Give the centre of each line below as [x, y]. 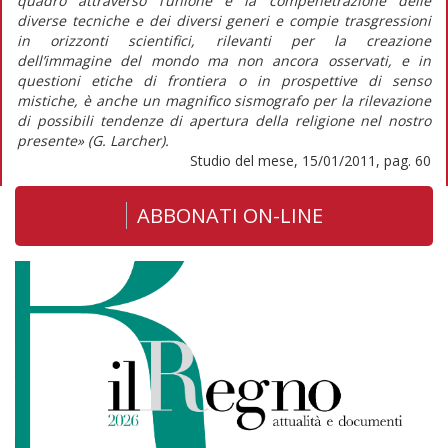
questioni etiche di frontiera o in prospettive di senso [224, 80]
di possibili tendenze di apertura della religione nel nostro [224, 120]
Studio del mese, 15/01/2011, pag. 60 [310, 160]
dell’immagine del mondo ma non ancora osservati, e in [224, 60]
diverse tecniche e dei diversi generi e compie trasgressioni [224, 20]
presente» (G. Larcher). [93, 140]
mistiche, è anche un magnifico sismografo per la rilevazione [224, 100]
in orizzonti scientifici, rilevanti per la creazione [224, 40]
